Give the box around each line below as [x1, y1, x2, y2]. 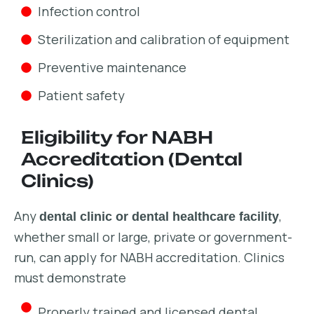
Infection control [37, 3, 140, 20]
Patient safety [37, 87, 125, 104]
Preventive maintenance [37, 59, 186, 76]
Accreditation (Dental [21, 149, 243, 170]
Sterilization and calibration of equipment [37, 31, 289, 48]
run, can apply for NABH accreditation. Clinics [14, 249, 285, 266]
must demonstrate [14, 269, 126, 286]
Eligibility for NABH [21, 127, 213, 148]
